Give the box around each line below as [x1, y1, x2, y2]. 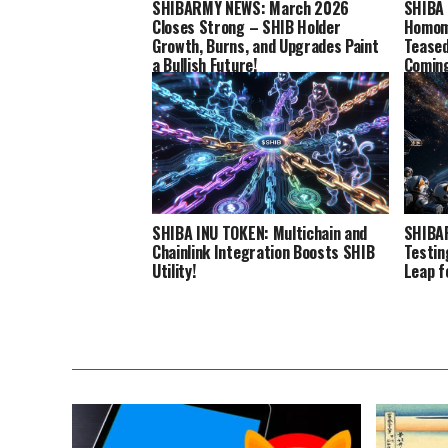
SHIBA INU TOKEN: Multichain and [152, 220, 368, 245]
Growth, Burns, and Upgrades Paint [152, 33, 379, 58]
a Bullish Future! [152, 52, 257, 77]
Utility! [152, 258, 196, 283]
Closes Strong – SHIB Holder [152, 14, 341, 39]
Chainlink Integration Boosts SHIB [152, 239, 375, 264]
